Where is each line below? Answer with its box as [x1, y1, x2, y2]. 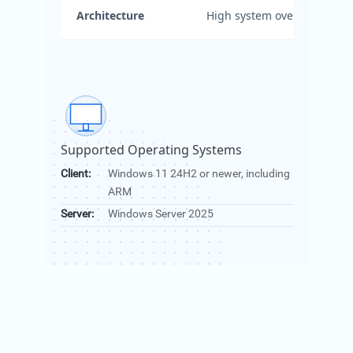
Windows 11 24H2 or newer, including [107, 167, 290, 181]
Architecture [76, 8, 144, 24]
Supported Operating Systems [60, 141, 242, 159]
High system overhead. [206, 8, 328, 24]
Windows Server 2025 [107, 207, 214, 221]
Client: [60, 167, 91, 181]
